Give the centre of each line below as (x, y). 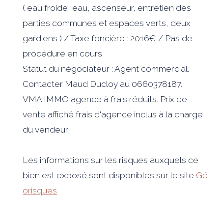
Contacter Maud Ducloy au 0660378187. (103, 84)
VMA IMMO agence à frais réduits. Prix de (105, 99)
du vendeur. (46, 129)
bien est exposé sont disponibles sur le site (110, 175)
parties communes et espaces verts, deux (107, 23)
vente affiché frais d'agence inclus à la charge (113, 114)
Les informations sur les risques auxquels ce (111, 160)
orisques (40, 190)
